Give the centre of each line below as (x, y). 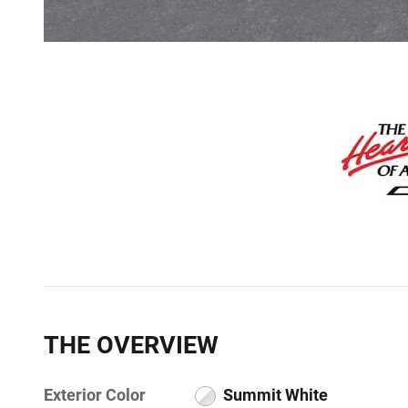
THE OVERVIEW (131, 345)
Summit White (275, 394)
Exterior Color (95, 394)
